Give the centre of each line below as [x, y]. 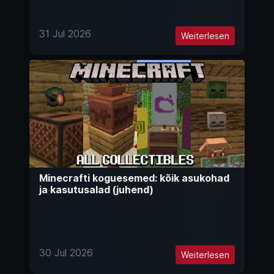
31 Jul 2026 [65, 34]
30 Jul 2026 [66, 253]
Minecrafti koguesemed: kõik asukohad [134, 178]
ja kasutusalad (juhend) [96, 190]
